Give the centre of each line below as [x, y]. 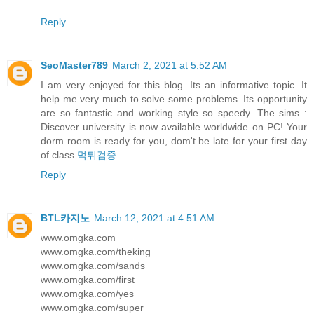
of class [59, 155]
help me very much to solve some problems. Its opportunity [174, 99]
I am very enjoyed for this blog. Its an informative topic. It [174, 85]
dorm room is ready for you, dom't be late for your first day [174, 141]
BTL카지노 [65, 218]
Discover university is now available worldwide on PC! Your [174, 127]
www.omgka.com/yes [87, 294]
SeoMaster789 [74, 66]
